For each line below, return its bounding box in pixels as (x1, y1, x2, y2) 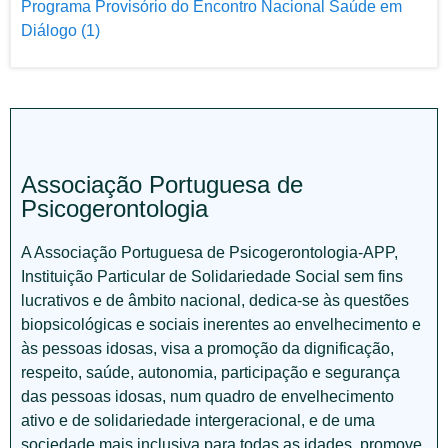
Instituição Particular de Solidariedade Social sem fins (21, 268, 403, 286)
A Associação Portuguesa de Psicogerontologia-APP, (21, 244, 398, 262)
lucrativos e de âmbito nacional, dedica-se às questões (21, 292, 409, 310)
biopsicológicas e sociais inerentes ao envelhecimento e (21, 316, 421, 334)
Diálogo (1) (21, 22, 100, 39)
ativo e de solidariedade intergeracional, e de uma (21, 412, 375, 430)
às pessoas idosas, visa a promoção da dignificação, (21, 340, 394, 358)
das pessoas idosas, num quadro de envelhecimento (21, 388, 394, 406)
